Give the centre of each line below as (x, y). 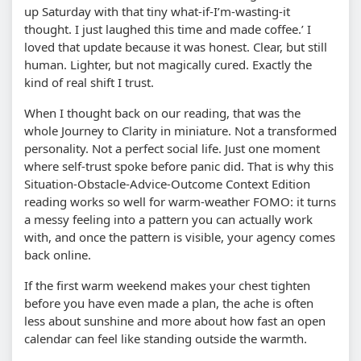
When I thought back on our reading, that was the (162, 113)
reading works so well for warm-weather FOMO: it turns (180, 202)
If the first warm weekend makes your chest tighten (167, 286)
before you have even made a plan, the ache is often (169, 303)
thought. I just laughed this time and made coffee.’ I (168, 29)
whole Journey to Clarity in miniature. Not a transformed (180, 131)
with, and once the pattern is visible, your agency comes (180, 237)
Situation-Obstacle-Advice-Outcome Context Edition (167, 184)
